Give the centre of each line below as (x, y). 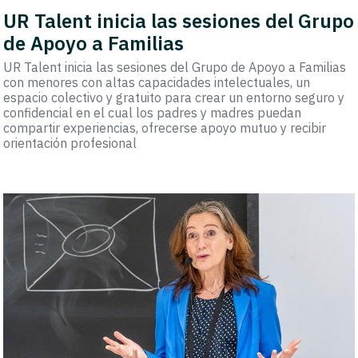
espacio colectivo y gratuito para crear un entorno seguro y (174, 98)
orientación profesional (70, 143)
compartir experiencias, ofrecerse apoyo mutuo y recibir (165, 128)
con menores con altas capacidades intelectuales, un (157, 83)
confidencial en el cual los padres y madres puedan (153, 113)
